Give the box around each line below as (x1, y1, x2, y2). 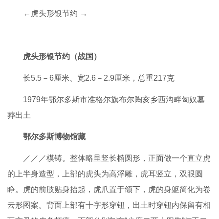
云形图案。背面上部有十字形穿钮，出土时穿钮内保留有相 (7, 201, 211, 210)
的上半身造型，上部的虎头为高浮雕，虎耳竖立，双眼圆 (7, 170, 203, 178)
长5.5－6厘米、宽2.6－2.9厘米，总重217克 (23, 74, 175, 83)
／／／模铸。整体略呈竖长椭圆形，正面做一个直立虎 (23, 154, 211, 163)
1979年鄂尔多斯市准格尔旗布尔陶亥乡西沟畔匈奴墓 (23, 95, 205, 104)
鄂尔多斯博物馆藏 (23, 132, 86, 141)
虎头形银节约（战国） (23, 52, 101, 61)
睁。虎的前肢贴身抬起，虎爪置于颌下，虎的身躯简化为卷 (7, 185, 211, 194)
